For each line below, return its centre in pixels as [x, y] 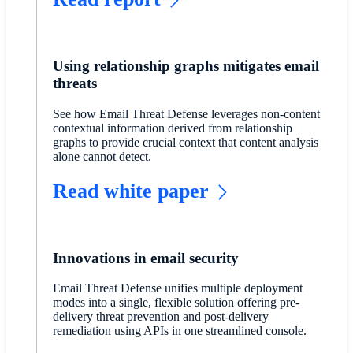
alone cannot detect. [102, 156]
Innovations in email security [145, 258]
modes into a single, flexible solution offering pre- [176, 303]
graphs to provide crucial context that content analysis [185, 142]
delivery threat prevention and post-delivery [160, 317]
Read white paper [130, 191]
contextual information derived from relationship [172, 128]
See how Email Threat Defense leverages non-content [186, 113]
